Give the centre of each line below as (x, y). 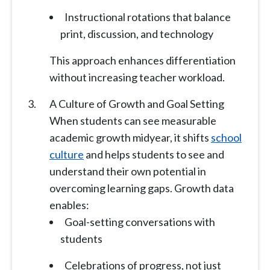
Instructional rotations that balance (148, 17)
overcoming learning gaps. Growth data (142, 188)
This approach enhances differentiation (143, 61)
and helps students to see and (154, 155)
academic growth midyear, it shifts (130, 138)
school (226, 138)
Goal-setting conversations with (140, 222)
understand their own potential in (128, 171)
